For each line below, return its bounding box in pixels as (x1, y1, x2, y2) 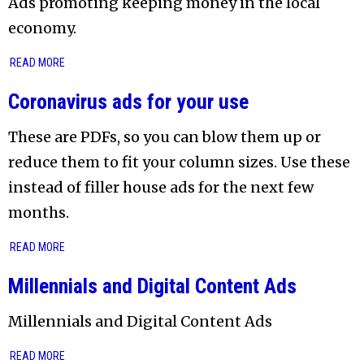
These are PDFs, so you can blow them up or (8, 127, 321, 146)
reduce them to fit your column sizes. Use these (8, 152, 350, 171)
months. (8, 202, 69, 222)
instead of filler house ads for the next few (8, 177, 314, 197)
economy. (8, 18, 76, 37)
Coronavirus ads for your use (8, 89, 249, 114)
